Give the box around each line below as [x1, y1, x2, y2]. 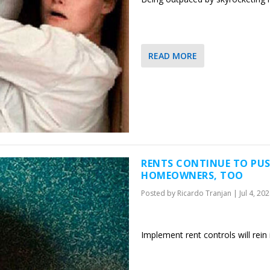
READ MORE [148, 49, 197, 61]
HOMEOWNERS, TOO [141, 168, 243, 182]
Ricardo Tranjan [177, 187, 231, 198]
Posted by [141, 187, 177, 198]
